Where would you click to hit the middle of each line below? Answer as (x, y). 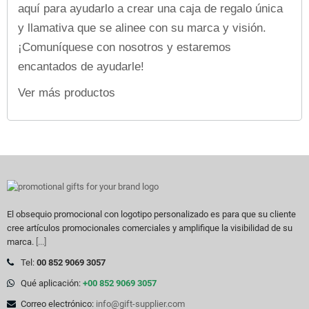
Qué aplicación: (52, 283)
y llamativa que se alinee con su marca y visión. (142, 28)
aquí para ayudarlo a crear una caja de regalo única (150, 8)
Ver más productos (67, 92)
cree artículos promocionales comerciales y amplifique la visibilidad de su (150, 228)
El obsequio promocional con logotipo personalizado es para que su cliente (151, 214)
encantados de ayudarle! (81, 66)
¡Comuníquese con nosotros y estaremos (124, 47)
